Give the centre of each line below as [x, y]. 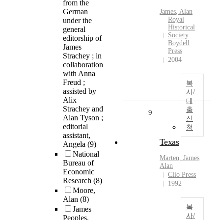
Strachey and [83, 109]
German [75, 12]
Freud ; [74, 82]
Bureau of [78, 163]
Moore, [84, 191]
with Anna [79, 74]
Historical [181, 27]
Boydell [179, 43]
